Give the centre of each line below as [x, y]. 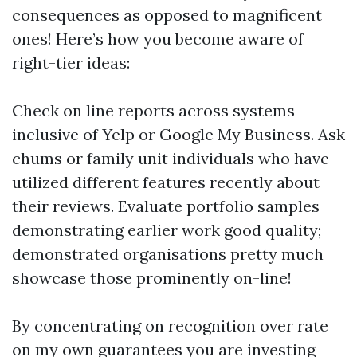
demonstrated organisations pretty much [168, 254]
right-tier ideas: [71, 63]
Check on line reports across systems [153, 110]
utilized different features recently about [166, 182]
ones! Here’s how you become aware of [158, 39]
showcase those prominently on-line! [152, 278]
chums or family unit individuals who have [171, 158]
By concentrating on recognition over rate [170, 326]
